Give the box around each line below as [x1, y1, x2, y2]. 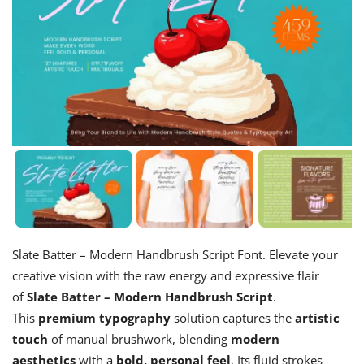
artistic [295, 310, 340, 327]
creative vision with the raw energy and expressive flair [12, 267, 319, 284]
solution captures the [171, 310, 295, 327]
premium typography [38, 310, 171, 327]
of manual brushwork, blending [48, 331, 231, 348]
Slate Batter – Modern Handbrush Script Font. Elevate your [12, 246, 338, 263]
